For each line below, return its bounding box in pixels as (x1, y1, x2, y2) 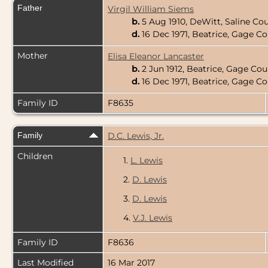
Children (17, 151, 55, 162)
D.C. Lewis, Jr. (108, 130, 164, 142)
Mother (17, 50, 48, 62)
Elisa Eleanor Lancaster (108, 51, 204, 62)
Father (17, 3, 42, 13)
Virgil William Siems (108, 4, 194, 15)
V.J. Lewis (133, 212, 172, 224)
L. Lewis (130, 155, 163, 166)
